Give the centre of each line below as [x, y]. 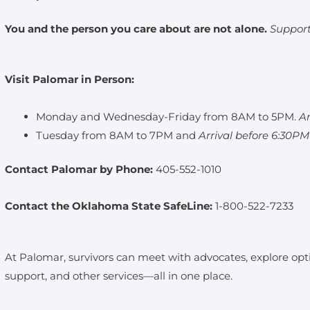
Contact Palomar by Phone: [79, 169]
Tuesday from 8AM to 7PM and [118, 135]
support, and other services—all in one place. [119, 275]
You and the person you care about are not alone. [136, 29]
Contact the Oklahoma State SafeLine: [109, 206]
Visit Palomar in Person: [71, 80]
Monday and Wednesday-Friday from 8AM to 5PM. [168, 116]
